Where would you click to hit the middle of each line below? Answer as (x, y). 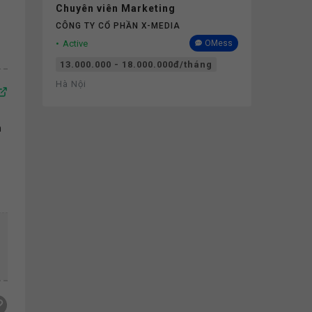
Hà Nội (71, 84)
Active (75, 43)
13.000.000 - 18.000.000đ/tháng (136, 64)
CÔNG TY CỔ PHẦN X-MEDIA (118, 26)
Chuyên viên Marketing (116, 8)
